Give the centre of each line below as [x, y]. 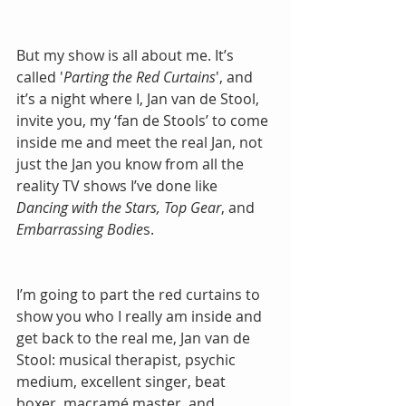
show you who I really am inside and [141, 316]
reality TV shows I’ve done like [119, 185]
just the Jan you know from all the [132, 164]
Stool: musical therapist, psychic [128, 359]
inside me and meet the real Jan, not [141, 142]
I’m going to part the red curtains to [140, 294]
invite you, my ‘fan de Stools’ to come [144, 120]
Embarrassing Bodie [80, 229]
